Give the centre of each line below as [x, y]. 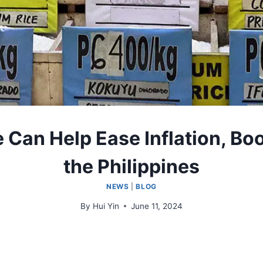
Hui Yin [106, 206]
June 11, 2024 [156, 206]
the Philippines [131, 166]
